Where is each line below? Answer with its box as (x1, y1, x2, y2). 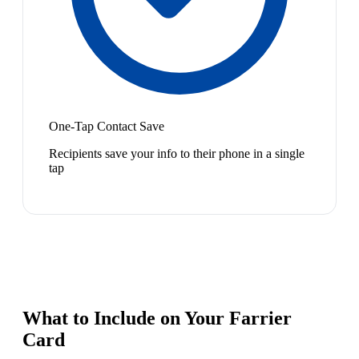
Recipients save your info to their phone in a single (49, 147, 305, 161)
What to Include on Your (22, 308, 229, 329)
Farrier (229, 308, 292, 329)
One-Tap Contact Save (49, 119, 164, 134)
